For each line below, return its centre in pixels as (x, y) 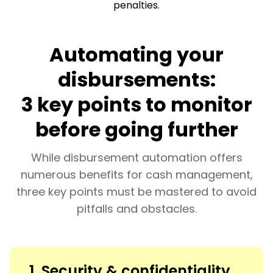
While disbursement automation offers (136, 157)
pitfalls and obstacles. (136, 208)
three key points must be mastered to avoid (136, 191)
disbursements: (136, 79)
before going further (136, 129)
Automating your (136, 54)
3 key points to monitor (136, 104)
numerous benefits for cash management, (136, 174)
